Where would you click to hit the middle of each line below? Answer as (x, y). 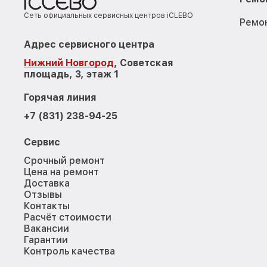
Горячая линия (60, 97)
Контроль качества (69, 251)
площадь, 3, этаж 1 (71, 74)
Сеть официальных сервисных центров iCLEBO (108, 15)
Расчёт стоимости (68, 217)
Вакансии (46, 228)
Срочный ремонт (64, 160)
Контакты (47, 206)
